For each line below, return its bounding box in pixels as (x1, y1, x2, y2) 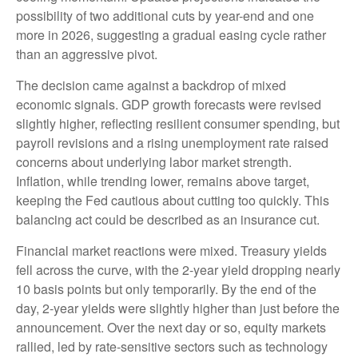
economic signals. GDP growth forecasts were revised (16, 95, 321, 113)
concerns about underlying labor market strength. (16, 153, 292, 171)
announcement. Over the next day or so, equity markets (16, 318, 326, 336)
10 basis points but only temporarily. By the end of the (16, 280, 316, 298)
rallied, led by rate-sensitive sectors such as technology (16, 337, 328, 356)
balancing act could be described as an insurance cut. (16, 210, 320, 229)
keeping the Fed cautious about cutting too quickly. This (16, 191, 329, 209)
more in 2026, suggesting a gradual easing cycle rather (16, 26, 326, 44)
